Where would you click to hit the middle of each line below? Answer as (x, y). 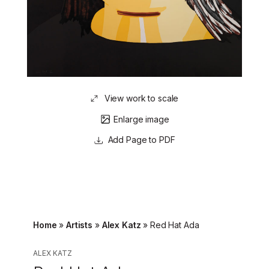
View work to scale (141, 98)
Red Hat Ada (175, 225)
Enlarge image (141, 119)
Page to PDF (150, 140)
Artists (80, 225)
